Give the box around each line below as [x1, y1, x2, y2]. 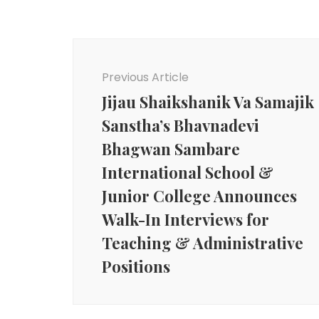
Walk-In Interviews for [102, 208, 269, 230]
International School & [102, 161, 273, 183]
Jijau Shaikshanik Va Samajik [102, 90, 314, 113]
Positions [102, 255, 170, 277]
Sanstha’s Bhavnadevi [102, 114, 259, 136]
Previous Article [102, 68, 189, 85]
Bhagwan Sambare [102, 137, 240, 159]
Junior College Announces [102, 184, 297, 206]
